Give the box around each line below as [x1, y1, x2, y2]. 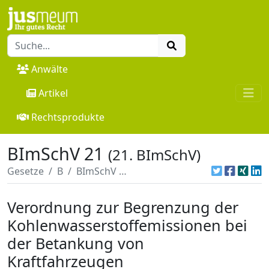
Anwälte [31, 62, 68, 76]
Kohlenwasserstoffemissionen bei [7, 214, 247, 235]
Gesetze [7, 164, 44, 178]
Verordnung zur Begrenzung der [7, 196, 238, 217]
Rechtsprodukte [31, 110, 104, 124]
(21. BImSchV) [108, 144, 201, 165]
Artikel [38, 86, 68, 100]
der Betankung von [7, 232, 144, 253]
